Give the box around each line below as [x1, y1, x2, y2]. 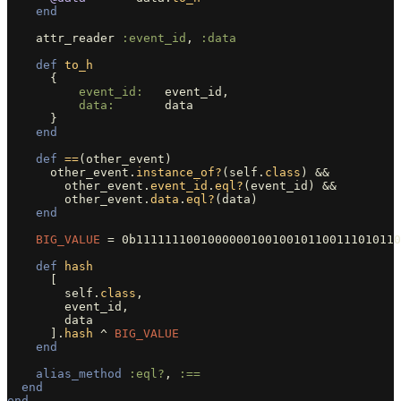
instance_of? [136, 165, 222, 179]
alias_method [36, 366, 122, 380]
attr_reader [36, 30, 115, 45]
